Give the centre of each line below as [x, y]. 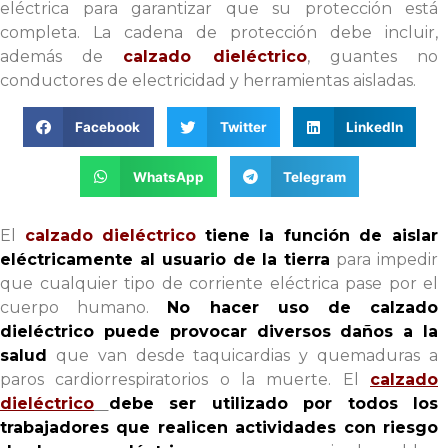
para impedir [384, 259]
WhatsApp [168, 176]
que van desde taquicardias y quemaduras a [242, 355]
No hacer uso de [269, 307]
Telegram [314, 176]
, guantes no [372, 56]
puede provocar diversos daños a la [266, 331]
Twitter [243, 127]
